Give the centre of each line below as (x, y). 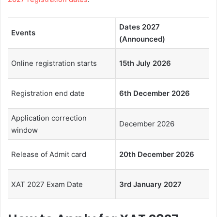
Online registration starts (54, 63)
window (24, 130)
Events (23, 33)
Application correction (49, 118)
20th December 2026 (157, 155)
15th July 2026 (145, 63)
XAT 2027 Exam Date (47, 185)
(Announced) (142, 39)
